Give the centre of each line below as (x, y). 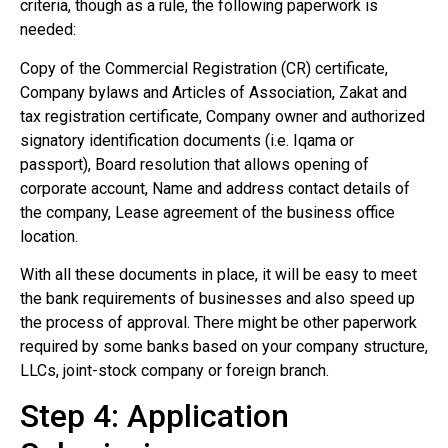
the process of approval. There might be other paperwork (218, 322)
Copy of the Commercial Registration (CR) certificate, (204, 68)
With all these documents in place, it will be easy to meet (218, 274)
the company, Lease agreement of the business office (207, 212)
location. (49, 236)
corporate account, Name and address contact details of (215, 188)
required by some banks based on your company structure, (224, 346)
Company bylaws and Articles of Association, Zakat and (213, 92)
